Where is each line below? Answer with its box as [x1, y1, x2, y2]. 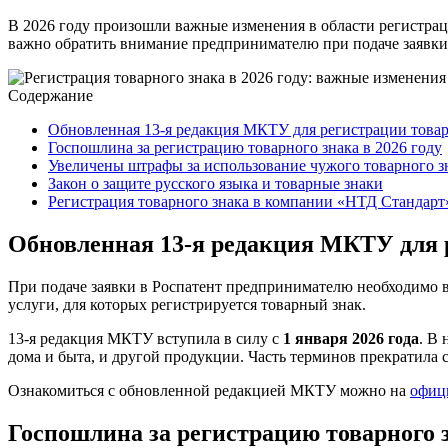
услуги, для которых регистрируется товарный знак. [8, 295, 366, 313]
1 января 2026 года [283, 329, 419, 347]
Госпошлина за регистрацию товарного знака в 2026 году [48, 138, 442, 156]
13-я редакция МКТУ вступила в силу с [8, 329, 283, 347]
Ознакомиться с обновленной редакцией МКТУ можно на [8, 381, 410, 399]
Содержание [8, 86, 93, 104]
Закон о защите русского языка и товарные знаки [48, 174, 383, 192]
